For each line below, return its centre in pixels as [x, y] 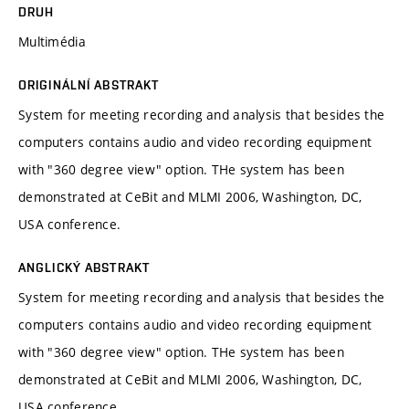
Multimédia [52, 41]
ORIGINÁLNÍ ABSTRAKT [89, 84]
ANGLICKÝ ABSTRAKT [84, 267]
